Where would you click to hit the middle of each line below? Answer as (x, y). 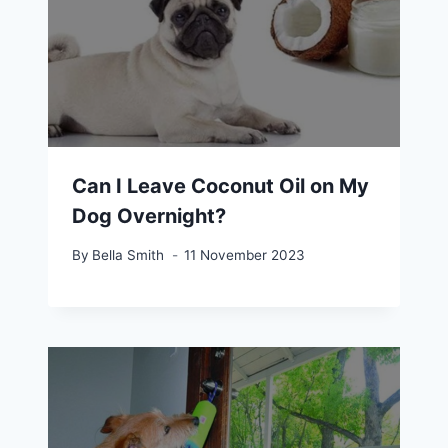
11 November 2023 (245, 255)
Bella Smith (128, 255)
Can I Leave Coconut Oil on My (220, 186)
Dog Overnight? (149, 216)
